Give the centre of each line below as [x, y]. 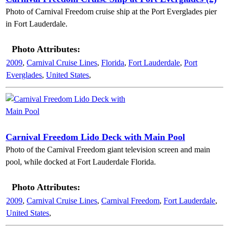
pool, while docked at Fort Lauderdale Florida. [81, 162]
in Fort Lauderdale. [37, 24]
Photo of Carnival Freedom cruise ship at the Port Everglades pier [111, 12]
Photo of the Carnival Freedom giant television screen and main [108, 150]
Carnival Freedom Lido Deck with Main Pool [95, 137]
